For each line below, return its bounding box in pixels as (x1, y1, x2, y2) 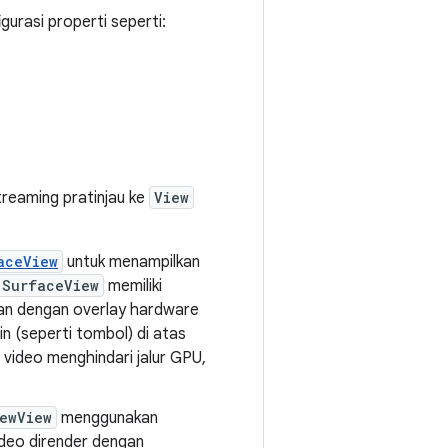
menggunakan (57, 408, 158, 428)
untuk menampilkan (63, 252, 200, 272)
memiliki (104, 276, 162, 296)
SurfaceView (2, 276, 99, 295)
